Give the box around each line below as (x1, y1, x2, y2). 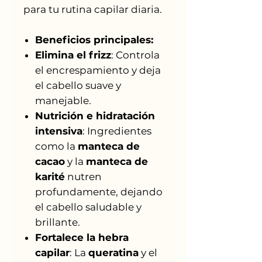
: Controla (111, 49, 160, 61)
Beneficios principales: (35, 33, 153, 46)
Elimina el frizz (35, 49, 111, 61)
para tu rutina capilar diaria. (23, 3, 162, 15)
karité (35, 170, 65, 182)
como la (35, 140, 78, 152)
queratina (88, 246, 139, 258)
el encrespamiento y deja (35, 64, 161, 76)
